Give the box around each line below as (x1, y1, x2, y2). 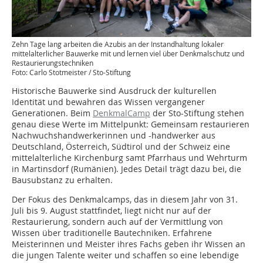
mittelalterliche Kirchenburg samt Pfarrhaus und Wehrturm (12, 152, 247, 163)
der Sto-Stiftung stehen (150, 107, 244, 119)
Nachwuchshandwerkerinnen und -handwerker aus (12, 130, 215, 141)
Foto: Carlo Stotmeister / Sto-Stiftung (12, 68, 131, 77)
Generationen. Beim (12, 107, 93, 119)
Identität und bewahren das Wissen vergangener (12, 96, 205, 107)
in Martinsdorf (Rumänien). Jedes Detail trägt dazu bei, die (12, 163, 241, 174)
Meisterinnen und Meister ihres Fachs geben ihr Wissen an (12, 238, 245, 249)
